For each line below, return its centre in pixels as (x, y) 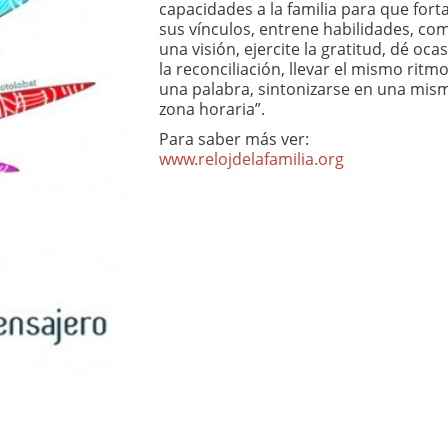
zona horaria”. (211, 109)
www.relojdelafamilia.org (251, 159)
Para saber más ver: (233, 139)
